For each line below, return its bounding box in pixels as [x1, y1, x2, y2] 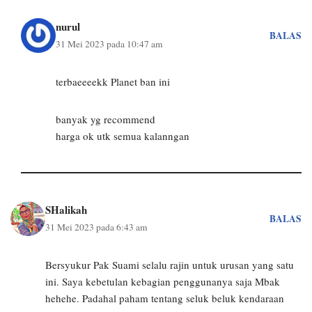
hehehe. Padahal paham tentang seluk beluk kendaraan [45, 291, 284, 305]
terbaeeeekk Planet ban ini [56, 75, 170, 88]
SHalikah [45, 202, 87, 217]
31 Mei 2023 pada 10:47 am [56, 38, 163, 50]
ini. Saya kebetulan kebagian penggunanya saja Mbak [45, 274, 280, 288]
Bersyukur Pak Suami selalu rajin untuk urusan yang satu [45, 258, 294, 272]
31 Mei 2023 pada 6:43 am [45, 221, 148, 233]
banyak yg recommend [56, 112, 155, 126]
